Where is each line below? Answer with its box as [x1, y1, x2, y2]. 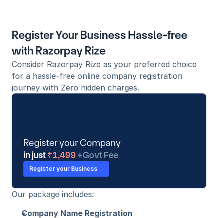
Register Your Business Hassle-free [12, 28, 187, 42]
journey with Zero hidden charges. [12, 83, 139, 92]
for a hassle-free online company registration [12, 71, 182, 81]
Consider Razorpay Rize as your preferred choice [12, 59, 197, 69]
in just [23, 150, 46, 161]
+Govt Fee [77, 150, 118, 161]
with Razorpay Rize [12, 44, 106, 57]
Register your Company [23, 137, 121, 148]
